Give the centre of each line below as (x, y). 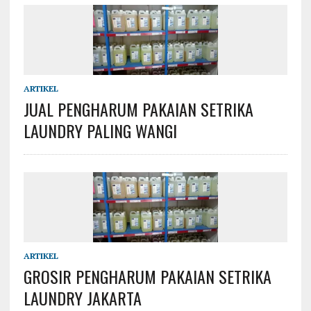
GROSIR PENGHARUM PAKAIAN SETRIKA (147, 277)
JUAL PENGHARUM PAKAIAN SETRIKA (138, 109)
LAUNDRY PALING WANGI (100, 131)
